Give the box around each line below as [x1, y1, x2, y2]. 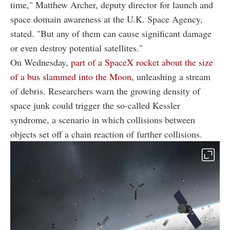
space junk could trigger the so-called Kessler [10, 99, 180, 111]
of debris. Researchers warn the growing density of [10, 84, 200, 97]
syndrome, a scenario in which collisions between [10, 113, 195, 126]
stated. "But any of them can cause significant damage [10, 27, 212, 40]
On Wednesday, [10, 55, 71, 68]
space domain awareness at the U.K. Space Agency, [10, 12, 203, 25]
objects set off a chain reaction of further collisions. [10, 127, 202, 140]
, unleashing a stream [131, 70, 210, 83]
